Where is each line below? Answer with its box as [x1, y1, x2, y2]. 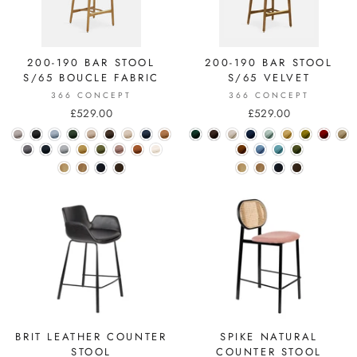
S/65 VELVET [227, 69, 311, 85]
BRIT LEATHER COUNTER [15, 328, 167, 344]
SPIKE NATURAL [220, 328, 318, 344]
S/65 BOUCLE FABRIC [23, 69, 159, 85]
